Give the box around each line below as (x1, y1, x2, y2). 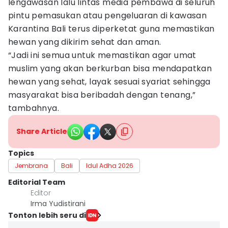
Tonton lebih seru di (8, 210, 86, 220)
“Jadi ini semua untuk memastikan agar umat (8, 49, 196, 61)
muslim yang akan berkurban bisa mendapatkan (8, 63, 212, 74)
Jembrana (15, 161, 48, 170)
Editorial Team (8, 177, 65, 187)
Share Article (16, 126, 67, 136)
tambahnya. (8, 102, 60, 114)
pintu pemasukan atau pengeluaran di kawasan (8, 10, 207, 21)
